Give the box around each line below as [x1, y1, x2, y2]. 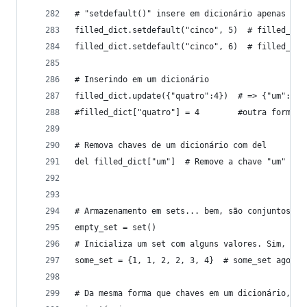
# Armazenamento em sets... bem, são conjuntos [75, 206, 291, 216]
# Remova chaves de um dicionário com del [75, 140, 267, 150]
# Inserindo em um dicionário [75, 75, 209, 84]
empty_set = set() [75, 223, 156, 232]
